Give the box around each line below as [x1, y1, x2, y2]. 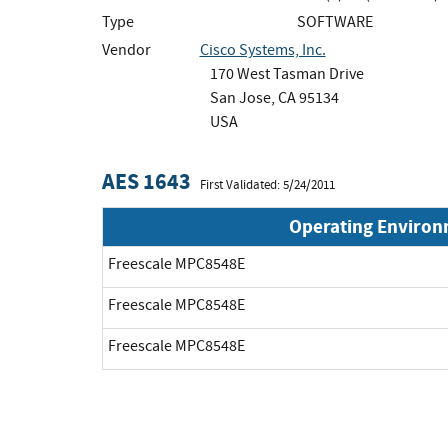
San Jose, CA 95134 [209, 87, 339, 108]
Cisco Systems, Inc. [199, 39, 326, 60]
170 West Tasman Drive [209, 63, 364, 84]
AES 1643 [102, 165, 191, 197]
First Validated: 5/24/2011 [200, 176, 335, 193]
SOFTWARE [297, 11, 373, 32]
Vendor [102, 39, 151, 60]
